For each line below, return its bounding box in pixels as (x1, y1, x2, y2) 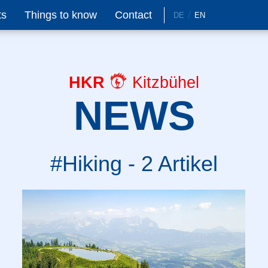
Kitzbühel (127, 74, 199, 92)
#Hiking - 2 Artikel (50, 151, 218, 176)
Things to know (25, 8, 97, 21)
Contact (115, 8, 152, 21)
